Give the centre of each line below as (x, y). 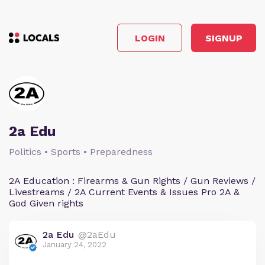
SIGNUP (224, 38)
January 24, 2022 (75, 245)
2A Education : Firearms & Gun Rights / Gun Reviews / (132, 181)
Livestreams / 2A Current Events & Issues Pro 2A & (124, 192)
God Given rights (46, 203)
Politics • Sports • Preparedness (81, 152)
